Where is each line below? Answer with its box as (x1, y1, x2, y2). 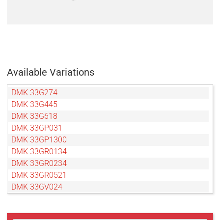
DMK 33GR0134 (11, 147, 67, 157)
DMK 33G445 (11, 100, 57, 110)
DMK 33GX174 (11, 194, 62, 204)
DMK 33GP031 (11, 123, 62, 133)
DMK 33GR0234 (11, 159, 67, 168)
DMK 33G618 (11, 111, 57, 121)
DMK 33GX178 (11, 206, 62, 216)
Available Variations (7, 66, 94, 79)
